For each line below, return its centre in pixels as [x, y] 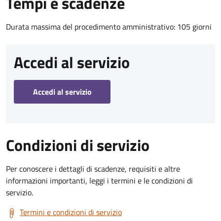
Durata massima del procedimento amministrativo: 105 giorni [109, 26]
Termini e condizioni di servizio [71, 212]
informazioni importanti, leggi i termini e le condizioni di [99, 180]
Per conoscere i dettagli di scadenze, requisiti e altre [93, 168]
